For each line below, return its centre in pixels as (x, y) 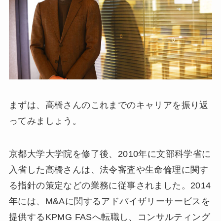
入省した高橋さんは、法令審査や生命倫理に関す (109, 170)
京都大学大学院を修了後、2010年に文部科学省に (110, 154)
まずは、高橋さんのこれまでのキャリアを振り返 (109, 105)
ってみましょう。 (45, 121)
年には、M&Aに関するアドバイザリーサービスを (110, 202)
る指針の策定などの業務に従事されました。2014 (110, 186)
